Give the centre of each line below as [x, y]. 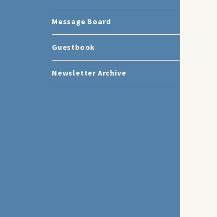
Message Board [81, 22]
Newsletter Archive [89, 73]
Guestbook [74, 47]
